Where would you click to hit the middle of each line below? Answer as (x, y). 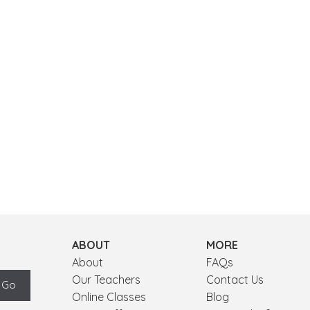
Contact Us (235, 279)
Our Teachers (107, 279)
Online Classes (109, 297)
